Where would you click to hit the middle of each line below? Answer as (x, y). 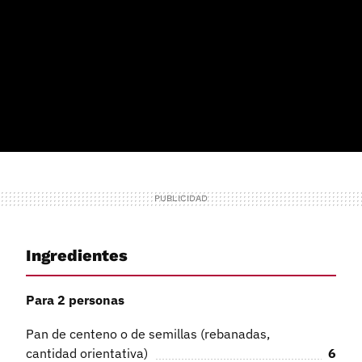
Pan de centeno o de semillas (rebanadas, (148, 333)
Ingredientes (77, 256)
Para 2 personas (75, 299)
